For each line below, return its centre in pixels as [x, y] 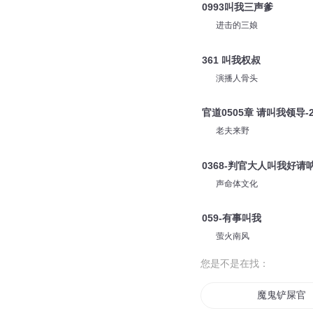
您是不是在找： [235, 263]
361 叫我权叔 [231, 60]
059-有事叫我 [231, 218]
